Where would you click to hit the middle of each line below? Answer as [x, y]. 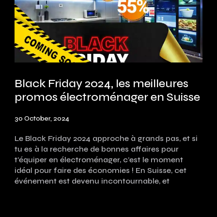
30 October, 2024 [42, 118]
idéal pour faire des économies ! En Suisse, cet [101, 170]
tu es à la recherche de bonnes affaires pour [97, 149]
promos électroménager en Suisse [107, 97]
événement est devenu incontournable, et [92, 181]
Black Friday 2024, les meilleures [101, 84]
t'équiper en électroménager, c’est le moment [99, 160]
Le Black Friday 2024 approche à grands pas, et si [106, 138]
